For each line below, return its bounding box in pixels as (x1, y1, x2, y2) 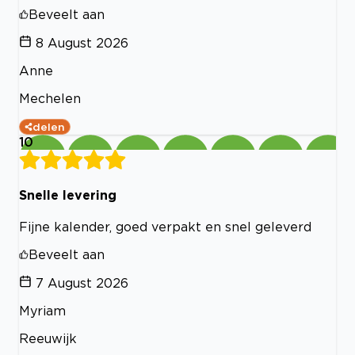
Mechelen (19, 90, 81, 105)
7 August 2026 (36, 276, 128, 291)
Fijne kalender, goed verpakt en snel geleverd (19, 219, 311, 235)
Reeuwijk (19, 331, 77, 346)
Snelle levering (19, 187, 116, 202)
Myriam (19, 303, 66, 319)
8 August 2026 (36, 35, 128, 50)
